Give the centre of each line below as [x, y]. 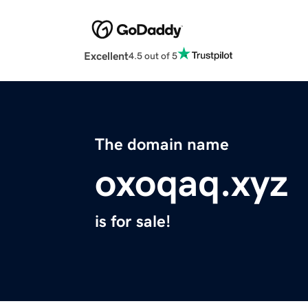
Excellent [106, 56]
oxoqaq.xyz [191, 183]
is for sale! [133, 222]
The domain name [162, 145]
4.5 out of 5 [153, 55]
